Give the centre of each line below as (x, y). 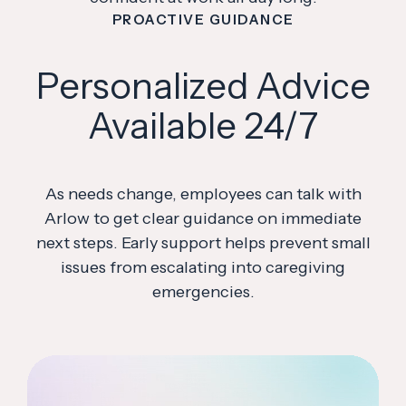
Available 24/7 (203, 125)
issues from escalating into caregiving (203, 267)
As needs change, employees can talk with (203, 193)
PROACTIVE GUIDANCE (203, 19)
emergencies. (203, 291)
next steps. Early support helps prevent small (203, 242)
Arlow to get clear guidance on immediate (203, 218)
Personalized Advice (203, 85)
